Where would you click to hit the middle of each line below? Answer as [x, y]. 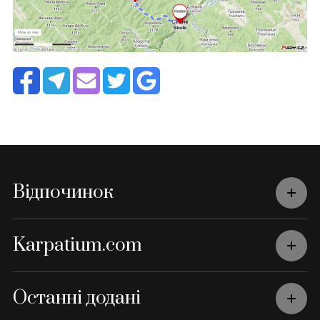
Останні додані [76, 299]
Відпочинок [63, 193]
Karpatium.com [77, 246]
